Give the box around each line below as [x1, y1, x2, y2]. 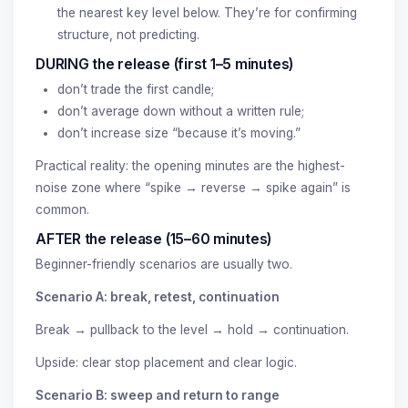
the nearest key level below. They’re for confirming [57, 5, 357, 20]
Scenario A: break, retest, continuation [36, 289, 280, 304]
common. [36, 201, 89, 217]
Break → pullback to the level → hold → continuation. [36, 321, 349, 337]
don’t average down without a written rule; [57, 103, 304, 118]
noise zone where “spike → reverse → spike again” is [36, 179, 351, 195]
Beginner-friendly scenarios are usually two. [36, 256, 292, 271]
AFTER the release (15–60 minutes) [36, 229, 272, 248]
